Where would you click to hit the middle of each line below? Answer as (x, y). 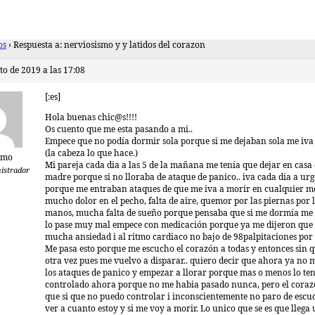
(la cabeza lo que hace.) (91, 154)
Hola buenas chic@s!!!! (91, 118)
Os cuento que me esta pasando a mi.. (119, 130)
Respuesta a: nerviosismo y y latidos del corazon (109, 45)
